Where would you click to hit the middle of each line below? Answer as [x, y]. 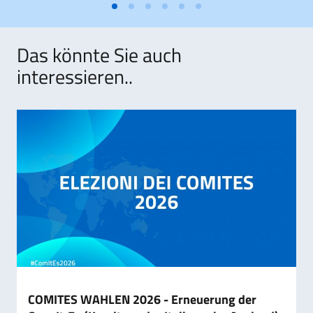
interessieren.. [75, 77]
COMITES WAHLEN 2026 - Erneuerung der [142, 300]
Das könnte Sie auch [99, 55]
